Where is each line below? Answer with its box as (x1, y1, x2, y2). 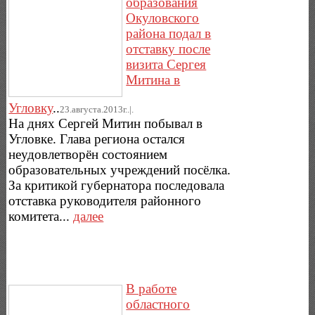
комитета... (8, 208, 74, 224)
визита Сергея (126, 56, 207, 72)
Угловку (8, 100, 53, 115)
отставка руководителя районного (8, 193, 202, 208)
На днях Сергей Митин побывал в (8, 115, 203, 131)
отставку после (126, 41, 211, 56)
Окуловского (126, 10, 200, 25)
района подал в (126, 25, 212, 41)
